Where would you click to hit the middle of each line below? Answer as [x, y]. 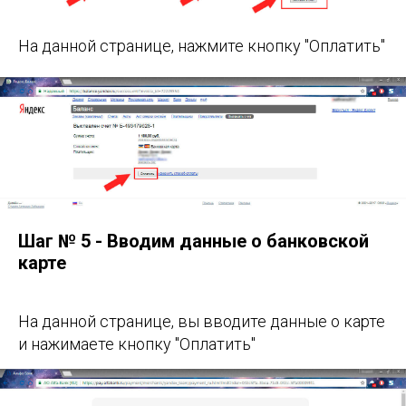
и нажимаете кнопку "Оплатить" [137, 343]
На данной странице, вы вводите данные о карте [202, 321]
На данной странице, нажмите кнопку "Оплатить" [202, 46]
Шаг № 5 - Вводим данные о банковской [193, 241]
